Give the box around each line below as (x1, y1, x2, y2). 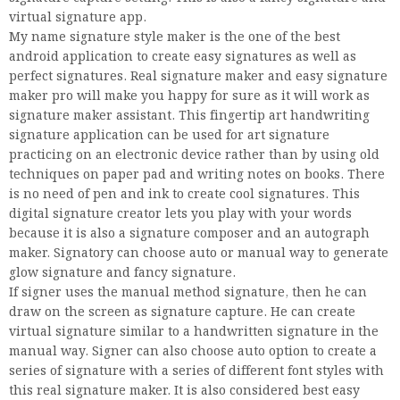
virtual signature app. (9, 8, 146, 27)
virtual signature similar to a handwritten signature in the (9, 322, 379, 341)
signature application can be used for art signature (9, 126, 329, 145)
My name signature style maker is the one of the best (9, 28, 340, 46)
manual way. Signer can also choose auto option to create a (9, 342, 377, 361)
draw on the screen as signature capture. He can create (9, 303, 355, 321)
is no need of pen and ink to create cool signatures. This (9, 185, 360, 204)
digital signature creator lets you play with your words (9, 204, 352, 223)
